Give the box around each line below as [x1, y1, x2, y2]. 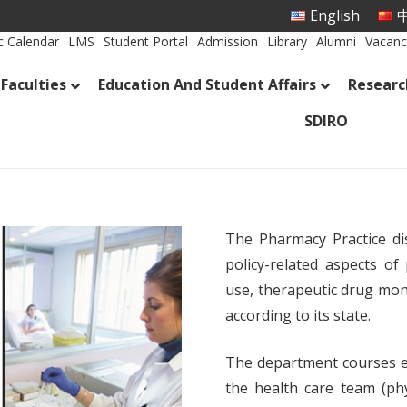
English [310, 5, 361, 25]
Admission [197, 32, 259, 50]
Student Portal [104, 32, 189, 50]
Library [267, 32, 308, 50]
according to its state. [225, 305, 371, 325]
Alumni [316, 32, 357, 50]
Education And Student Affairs [97, 74, 316, 94]
